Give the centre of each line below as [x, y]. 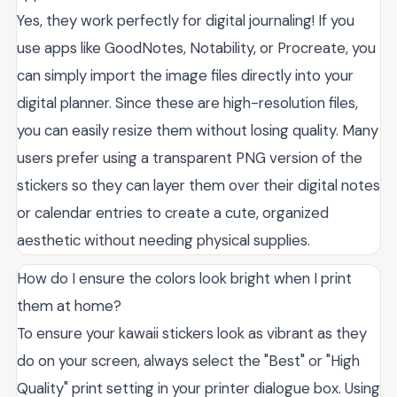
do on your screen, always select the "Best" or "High [188, 361]
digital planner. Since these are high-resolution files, [187, 103]
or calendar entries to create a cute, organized [173, 213]
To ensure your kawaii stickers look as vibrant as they [192, 333]
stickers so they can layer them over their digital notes [198, 185]
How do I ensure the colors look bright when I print [184, 278]
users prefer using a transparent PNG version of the [190, 158]
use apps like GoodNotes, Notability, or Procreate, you [196, 48]
